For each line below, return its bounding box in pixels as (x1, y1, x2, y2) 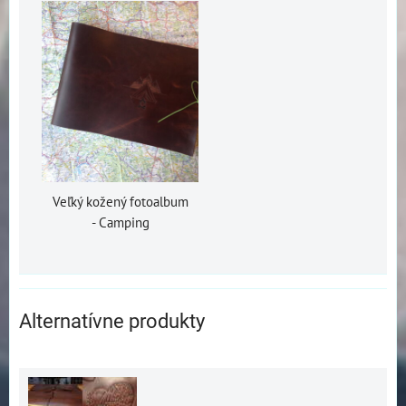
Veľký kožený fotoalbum (52, 191, 188, 210)
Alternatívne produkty (19, 309, 205, 333)
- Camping (91, 212, 150, 231)
